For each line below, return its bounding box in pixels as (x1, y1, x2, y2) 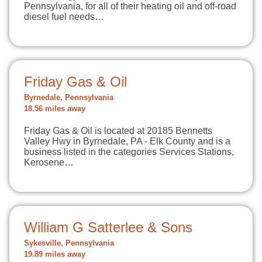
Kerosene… (24, 157, 74, 167)
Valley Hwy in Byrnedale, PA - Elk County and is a (24, 136, 230, 146)
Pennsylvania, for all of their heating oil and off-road (24, 1, 236, 11)
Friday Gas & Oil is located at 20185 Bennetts (24, 126, 212, 136)
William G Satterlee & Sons (24, 219, 192, 235)
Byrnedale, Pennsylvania (24, 94, 113, 102)
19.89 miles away (24, 250, 85, 258)
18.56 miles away (24, 105, 85, 113)
